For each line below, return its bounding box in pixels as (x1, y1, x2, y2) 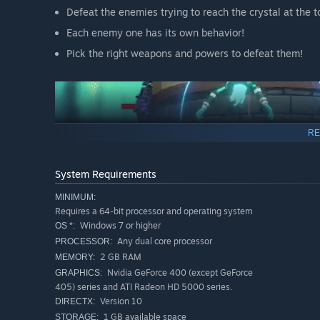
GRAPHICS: (55, 268, 102, 279)
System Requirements (55, 168, 156, 181)
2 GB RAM (98, 251, 141, 263)
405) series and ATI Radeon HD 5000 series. (55, 281, 232, 293)
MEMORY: (55, 252, 95, 263)
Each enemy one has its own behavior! (66, 26, 244, 39)
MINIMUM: (55, 192, 96, 203)
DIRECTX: (55, 296, 95, 307)
